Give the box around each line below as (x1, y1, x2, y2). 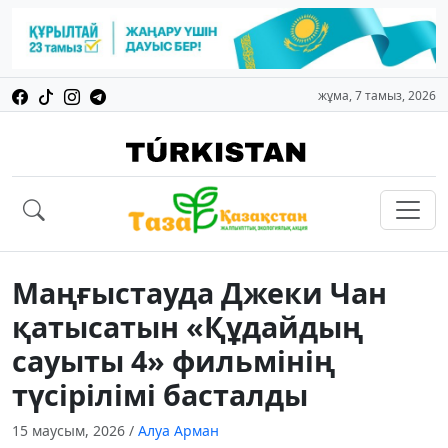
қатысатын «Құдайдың (12, 307, 363, 347)
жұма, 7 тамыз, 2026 (318, 87, 436, 105)
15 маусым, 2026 (12, 421, 129, 441)
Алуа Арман (138, 421, 219, 441)
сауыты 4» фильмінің (12, 341, 335, 381)
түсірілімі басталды (12, 375, 308, 415)
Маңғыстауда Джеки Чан (12, 273, 387, 313)
